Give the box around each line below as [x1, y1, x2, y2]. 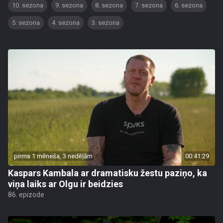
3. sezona [92, 19, 119, 26]
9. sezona [55, 1, 83, 9]
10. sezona [12, 1, 43, 9]
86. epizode [8, 191, 44, 199]
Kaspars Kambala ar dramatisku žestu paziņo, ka [8, 168, 207, 178]
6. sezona [175, 1, 203, 9]
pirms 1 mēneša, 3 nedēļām [14, 152, 93, 160]
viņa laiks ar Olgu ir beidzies [8, 179, 123, 189]
